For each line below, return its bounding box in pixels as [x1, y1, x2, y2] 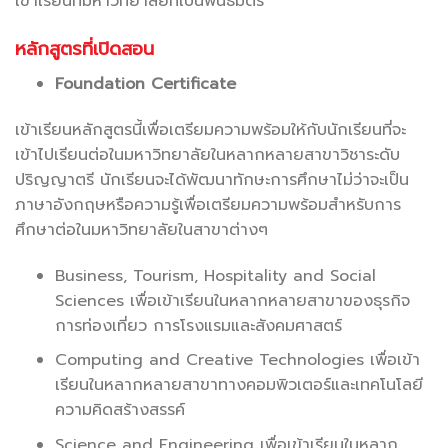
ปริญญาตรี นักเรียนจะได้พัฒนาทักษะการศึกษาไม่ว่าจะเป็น [15, 167, 409, 192]
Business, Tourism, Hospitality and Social [55, 263, 376, 288]
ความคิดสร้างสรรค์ [55, 398, 185, 423]
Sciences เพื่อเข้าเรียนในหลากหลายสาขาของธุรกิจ [55, 288, 410, 313]
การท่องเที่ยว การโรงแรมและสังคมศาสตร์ [55, 313, 342, 338]
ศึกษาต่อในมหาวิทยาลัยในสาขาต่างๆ [15, 217, 268, 242]
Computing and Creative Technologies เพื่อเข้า [55, 348, 420, 373]
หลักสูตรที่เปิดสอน [15, 34, 154, 63]
